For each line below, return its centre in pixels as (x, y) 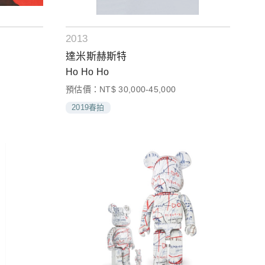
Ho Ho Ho (87, 72)
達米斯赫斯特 (96, 57)
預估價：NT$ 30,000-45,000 (121, 90)
